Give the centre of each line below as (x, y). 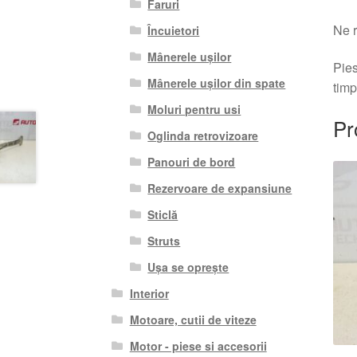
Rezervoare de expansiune (220, 188)
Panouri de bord (192, 161)
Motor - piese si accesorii (198, 345)
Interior (149, 293)
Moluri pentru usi (194, 109)
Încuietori (174, 30)
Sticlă (163, 214)
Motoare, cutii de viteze (193, 319)
